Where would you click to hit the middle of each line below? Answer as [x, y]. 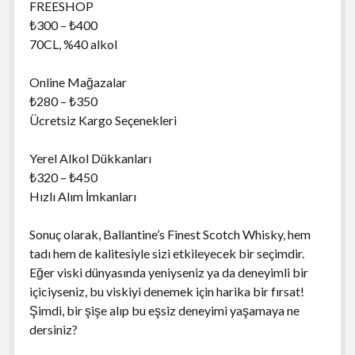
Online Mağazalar [78, 82]
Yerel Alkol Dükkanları [90, 158]
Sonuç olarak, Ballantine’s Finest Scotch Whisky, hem [170, 234]
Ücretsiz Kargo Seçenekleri [103, 120]
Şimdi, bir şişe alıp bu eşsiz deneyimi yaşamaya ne [164, 310]
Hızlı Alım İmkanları [82, 196]
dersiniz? [53, 329]
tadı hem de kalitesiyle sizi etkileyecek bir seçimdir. [166, 253]
